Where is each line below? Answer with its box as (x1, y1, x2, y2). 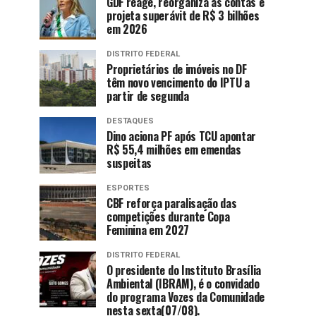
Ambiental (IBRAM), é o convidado (107, 275, 260, 292)
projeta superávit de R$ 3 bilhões (107, 7, 260, 24)
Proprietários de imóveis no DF (107, 61, 247, 78)
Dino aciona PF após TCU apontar (107, 128, 257, 145)
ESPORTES (107, 183, 150, 193)
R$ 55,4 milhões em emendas (107, 141, 241, 158)
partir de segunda (107, 87, 189, 104)
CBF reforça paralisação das (107, 195, 237, 212)
